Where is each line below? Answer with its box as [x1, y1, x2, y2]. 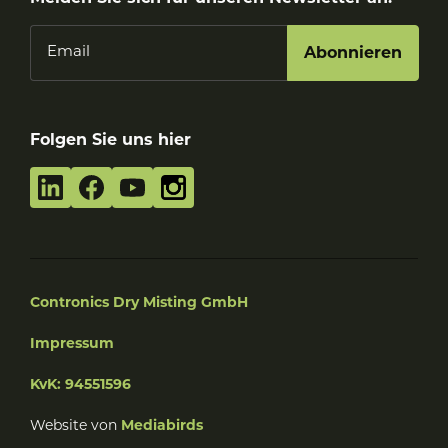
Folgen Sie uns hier [30, 132, 191, 149]
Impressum [30, 337, 114, 353]
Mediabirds [121, 419, 203, 435]
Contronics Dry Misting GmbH [30, 296, 248, 312]
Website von [30, 419, 121, 435]
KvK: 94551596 [30, 378, 131, 394]
